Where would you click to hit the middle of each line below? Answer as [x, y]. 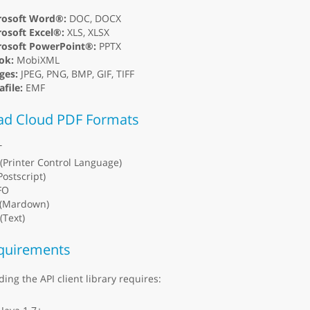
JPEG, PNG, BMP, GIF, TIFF [76, 74]
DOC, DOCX [93, 19]
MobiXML [36, 60]
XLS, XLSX [86, 33]
